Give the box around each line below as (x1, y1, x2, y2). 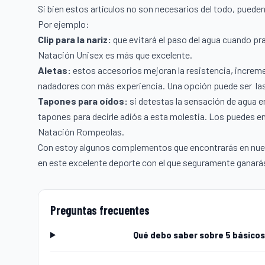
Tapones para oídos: (38, 95, 128, 107)
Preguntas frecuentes (50, 203, 150, 218)
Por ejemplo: (38, 18, 89, 30)
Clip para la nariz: (38, 34, 111, 46)
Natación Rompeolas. (38, 126, 126, 138)
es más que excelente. (104, 49, 192, 61)
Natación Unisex (38, 49, 104, 61)
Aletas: (38, 64, 71, 76)
